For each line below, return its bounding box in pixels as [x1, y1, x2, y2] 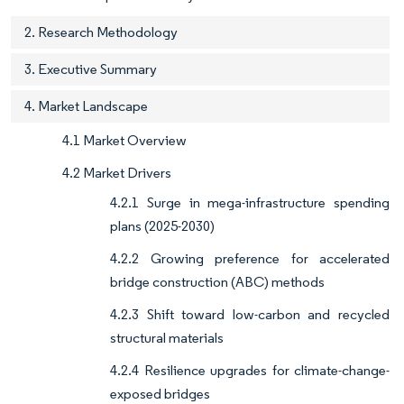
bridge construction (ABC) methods [110, 273, 325, 291]
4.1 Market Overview [62, 132, 187, 150]
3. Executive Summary [24, 60, 157, 78]
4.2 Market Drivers [62, 164, 171, 182]
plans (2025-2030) [110, 217, 215, 235]
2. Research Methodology [24, 23, 178, 41]
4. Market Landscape [24, 97, 148, 115]
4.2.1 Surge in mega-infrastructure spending [110, 194, 390, 212]
